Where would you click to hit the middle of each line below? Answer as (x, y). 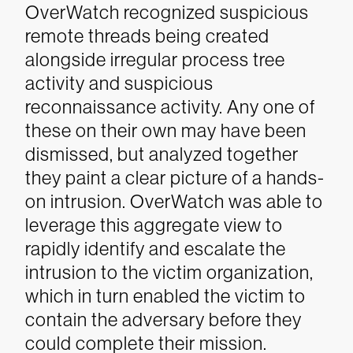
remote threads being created (147, 36)
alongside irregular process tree (155, 59)
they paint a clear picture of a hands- (175, 178)
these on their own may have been (166, 130)
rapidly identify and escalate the (156, 249)
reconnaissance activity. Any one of (170, 107)
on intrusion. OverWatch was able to (174, 201)
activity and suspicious (119, 83)
